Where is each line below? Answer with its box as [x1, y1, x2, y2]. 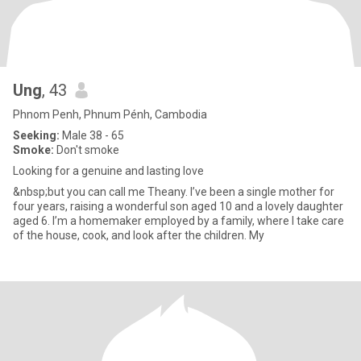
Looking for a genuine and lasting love [13, 164, 204, 177]
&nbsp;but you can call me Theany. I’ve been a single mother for [13, 185, 334, 198]
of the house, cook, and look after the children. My [13, 229, 264, 242]
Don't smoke [54, 143, 119, 156]
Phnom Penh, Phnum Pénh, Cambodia [13, 108, 207, 121]
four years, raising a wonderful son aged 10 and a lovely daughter [13, 200, 343, 213]
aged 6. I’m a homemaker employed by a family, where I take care [13, 214, 344, 227]
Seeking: [13, 129, 60, 142]
